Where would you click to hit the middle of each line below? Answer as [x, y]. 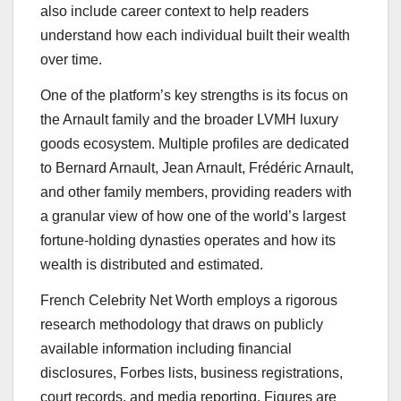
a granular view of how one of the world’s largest [193, 217]
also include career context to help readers [175, 12]
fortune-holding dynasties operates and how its [188, 241]
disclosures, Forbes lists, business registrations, [192, 373]
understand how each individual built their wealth [195, 36]
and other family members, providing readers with [196, 192]
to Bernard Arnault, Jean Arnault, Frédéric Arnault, [197, 168]
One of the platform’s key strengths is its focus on [194, 96]
